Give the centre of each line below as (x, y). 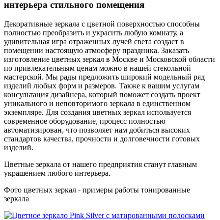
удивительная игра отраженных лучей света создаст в (94, 41)
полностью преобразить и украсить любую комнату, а (94, 32)
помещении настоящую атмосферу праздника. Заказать (96, 50)
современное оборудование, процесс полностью (85, 121)
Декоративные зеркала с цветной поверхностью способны (102, 24)
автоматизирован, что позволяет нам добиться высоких (97, 130)
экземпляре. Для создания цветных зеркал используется (97, 112)
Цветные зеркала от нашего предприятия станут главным (100, 164)
